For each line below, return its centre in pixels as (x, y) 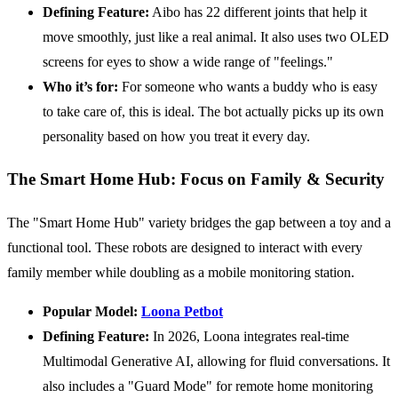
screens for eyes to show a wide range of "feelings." (188, 61)
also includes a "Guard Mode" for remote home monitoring (208, 386)
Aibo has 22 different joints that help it (258, 12)
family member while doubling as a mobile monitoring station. (181, 273)
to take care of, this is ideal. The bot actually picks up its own (213, 111)
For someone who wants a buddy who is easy (248, 86)
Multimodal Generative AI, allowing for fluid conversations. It (216, 362)
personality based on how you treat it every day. (176, 136)
